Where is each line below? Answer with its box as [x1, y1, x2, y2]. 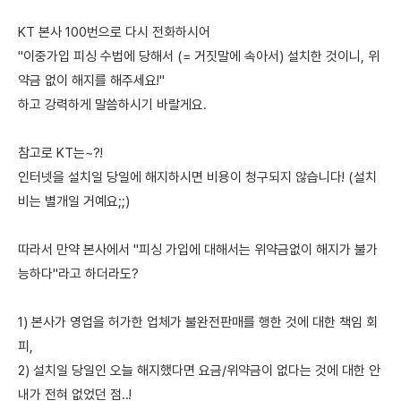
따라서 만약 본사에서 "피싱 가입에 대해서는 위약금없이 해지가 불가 [18, 242, 378, 258]
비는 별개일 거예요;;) [18, 193, 130, 209]
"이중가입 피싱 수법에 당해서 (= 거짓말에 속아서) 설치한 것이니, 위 [18, 48, 380, 64]
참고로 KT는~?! [18, 145, 103, 161]
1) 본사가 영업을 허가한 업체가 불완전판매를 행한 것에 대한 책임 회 [18, 314, 378, 330]
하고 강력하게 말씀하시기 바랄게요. [18, 97, 207, 113]
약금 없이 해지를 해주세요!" [18, 73, 165, 89]
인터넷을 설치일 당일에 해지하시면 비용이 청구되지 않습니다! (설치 [18, 169, 377, 185]
